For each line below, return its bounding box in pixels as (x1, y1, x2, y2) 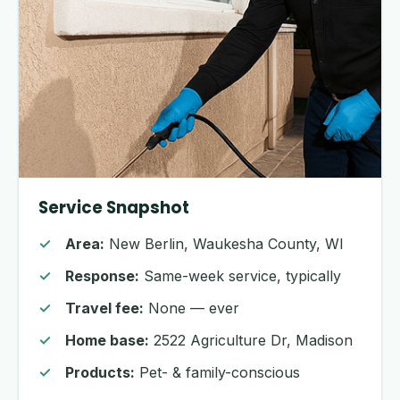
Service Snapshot (38, 196, 189, 219)
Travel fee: (65, 299, 144, 317)
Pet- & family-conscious (135, 363, 300, 381)
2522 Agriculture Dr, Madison (149, 331, 353, 349)
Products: (65, 363, 135, 381)
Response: (65, 267, 139, 285)
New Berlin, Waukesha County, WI (104, 235, 344, 253)
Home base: (65, 331, 149, 349)
